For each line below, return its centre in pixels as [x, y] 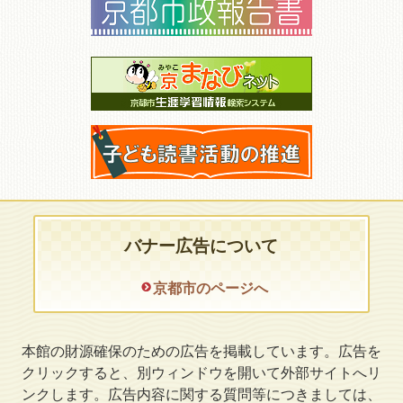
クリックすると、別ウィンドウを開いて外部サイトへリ [201, 372]
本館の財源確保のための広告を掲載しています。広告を [201, 350]
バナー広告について [201, 246]
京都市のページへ [210, 287]
